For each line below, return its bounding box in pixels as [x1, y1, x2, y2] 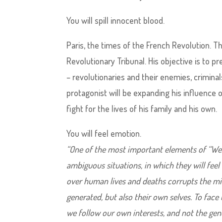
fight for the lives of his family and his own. [66, 103, 218, 114]
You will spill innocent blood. [66, 15, 165, 26]
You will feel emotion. [66, 128, 142, 139]
